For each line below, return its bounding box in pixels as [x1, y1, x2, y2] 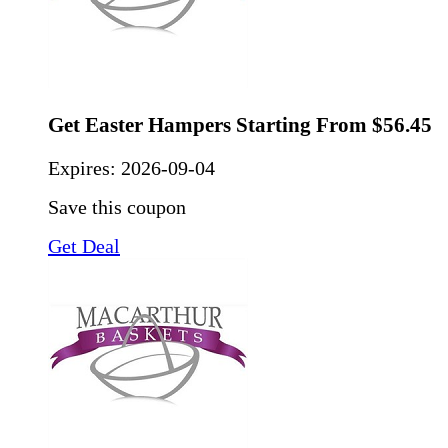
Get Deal [48, 235, 120, 258]
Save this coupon [48, 196, 186, 219]
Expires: [48, 157, 121, 180]
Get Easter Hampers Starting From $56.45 [48, 113, 432, 138]
